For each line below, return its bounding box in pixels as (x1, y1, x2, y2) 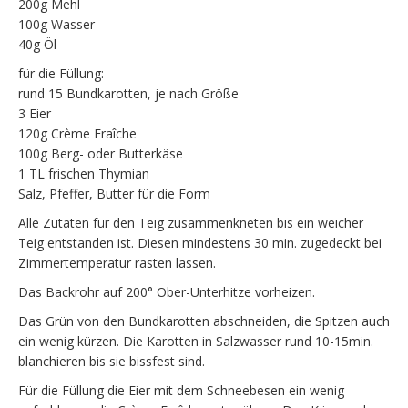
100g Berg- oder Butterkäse (18, 144, 183, 162)
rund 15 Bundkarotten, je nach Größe (18, 84, 239, 102)
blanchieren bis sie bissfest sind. (18, 352, 205, 370)
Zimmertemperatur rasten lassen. (18, 253, 216, 271)
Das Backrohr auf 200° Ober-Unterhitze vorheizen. (18, 282, 315, 301)
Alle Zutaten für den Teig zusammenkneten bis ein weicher (18, 213, 363, 231)
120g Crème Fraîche (18, 124, 137, 142)
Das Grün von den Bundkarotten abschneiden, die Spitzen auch (18, 311, 390, 330)
